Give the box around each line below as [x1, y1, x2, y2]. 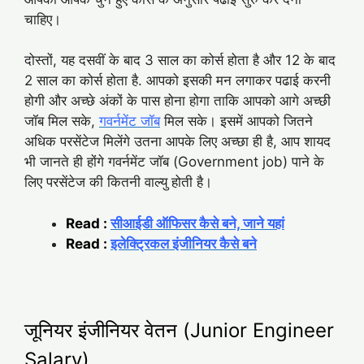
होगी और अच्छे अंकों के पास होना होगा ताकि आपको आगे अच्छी [24, 93, 331, 110]
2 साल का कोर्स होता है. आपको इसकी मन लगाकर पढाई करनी [24, 72, 331, 89]
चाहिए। [24, 11, 61, 28]
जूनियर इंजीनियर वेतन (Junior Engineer [24, 318, 334, 342]
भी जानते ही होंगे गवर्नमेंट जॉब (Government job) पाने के [24, 154, 324, 171]
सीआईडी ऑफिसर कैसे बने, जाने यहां [110, 214, 284, 232]
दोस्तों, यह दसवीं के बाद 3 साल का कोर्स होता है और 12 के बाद [24, 52, 336, 69]
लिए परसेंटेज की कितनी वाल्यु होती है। [24, 174, 212, 191]
